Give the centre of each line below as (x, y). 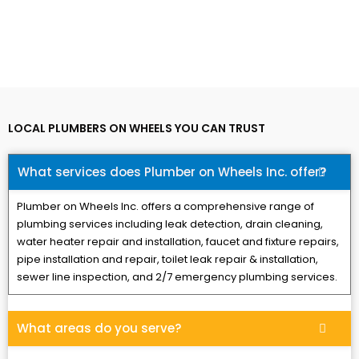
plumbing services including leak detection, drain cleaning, (170, 224)
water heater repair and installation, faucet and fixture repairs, (178, 242)
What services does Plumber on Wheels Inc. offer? (172, 172)
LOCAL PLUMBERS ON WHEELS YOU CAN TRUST (137, 129)
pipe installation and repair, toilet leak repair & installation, (167, 260)
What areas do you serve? (99, 329)
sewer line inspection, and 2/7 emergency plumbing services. (177, 277)
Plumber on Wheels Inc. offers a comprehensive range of (165, 207)
